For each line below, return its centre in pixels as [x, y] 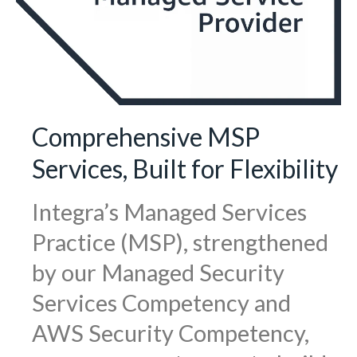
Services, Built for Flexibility [185, 169]
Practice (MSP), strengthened [180, 242]
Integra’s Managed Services [169, 212]
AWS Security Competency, [171, 333]
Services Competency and [161, 303]
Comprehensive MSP [146, 137]
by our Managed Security [158, 273]
